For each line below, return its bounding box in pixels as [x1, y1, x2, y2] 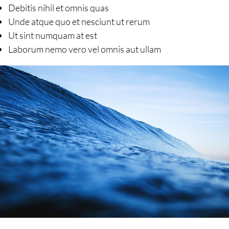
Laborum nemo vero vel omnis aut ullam [8, 43, 161, 55]
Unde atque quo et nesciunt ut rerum [8, 15, 150, 27]
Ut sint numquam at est [8, 29, 97, 41]
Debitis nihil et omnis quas [8, 2, 109, 13]
